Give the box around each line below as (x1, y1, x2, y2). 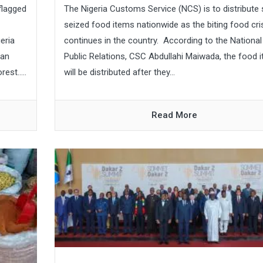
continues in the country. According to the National (63, 35, 262, 46)
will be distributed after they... (63, 67, 175, 78)
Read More (151, 110, 198, 121)
